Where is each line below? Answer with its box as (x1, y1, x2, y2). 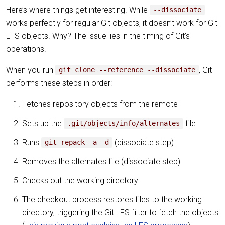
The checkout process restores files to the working (22, 194, 202, 204)
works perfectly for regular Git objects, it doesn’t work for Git (6, 18, 217, 28)
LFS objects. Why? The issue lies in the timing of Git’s (6, 31, 190, 41)
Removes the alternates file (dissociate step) (22, 156, 180, 166)
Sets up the (22, 118, 64, 128)
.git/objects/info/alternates (67, 119, 180, 128)
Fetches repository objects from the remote (22, 99, 178, 109)
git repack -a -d (45, 138, 109, 147)
